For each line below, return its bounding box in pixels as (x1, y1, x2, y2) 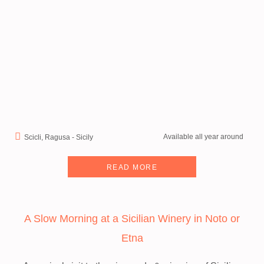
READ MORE (106, 163, 158, 171)
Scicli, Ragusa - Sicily (24, 133, 93, 141)
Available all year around (163, 133, 243, 141)
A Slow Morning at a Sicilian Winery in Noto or (24, 213, 240, 225)
